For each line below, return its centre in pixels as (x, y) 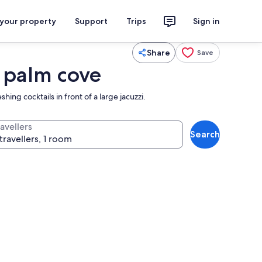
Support (91, 21)
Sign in (206, 21)
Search (205, 134)
